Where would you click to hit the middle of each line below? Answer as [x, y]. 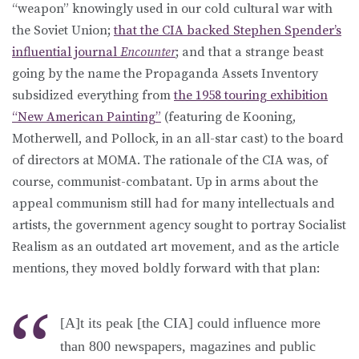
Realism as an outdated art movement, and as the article [175, 246]
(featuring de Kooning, [228, 117]
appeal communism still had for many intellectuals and [173, 203]
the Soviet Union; [63, 30]
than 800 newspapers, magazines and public [188, 346]
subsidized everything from [93, 95]
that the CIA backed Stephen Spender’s [228, 30]
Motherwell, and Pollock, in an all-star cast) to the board [178, 138]
